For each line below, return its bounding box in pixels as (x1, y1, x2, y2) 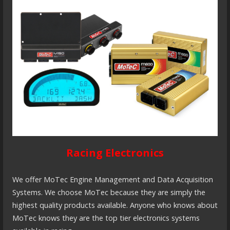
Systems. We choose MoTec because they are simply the (12, 187, 205, 198)
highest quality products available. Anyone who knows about (12, 200, 218, 210)
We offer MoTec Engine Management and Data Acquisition (12, 175, 213, 185)
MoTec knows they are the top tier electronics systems (12, 213, 200, 223)
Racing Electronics (66, 145, 164, 160)
